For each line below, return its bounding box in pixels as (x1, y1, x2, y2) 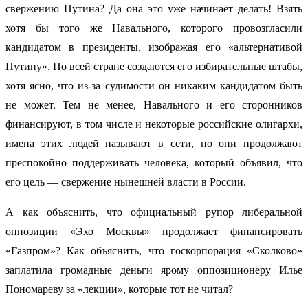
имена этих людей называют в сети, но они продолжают (5, 137, 302, 150)
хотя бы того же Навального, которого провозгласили (5, 22, 302, 34)
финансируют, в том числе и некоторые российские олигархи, (5, 118, 302, 131)
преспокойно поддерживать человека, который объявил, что (5, 157, 302, 169)
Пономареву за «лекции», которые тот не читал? (5, 283, 233, 296)
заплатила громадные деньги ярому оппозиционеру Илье (5, 264, 302, 276)
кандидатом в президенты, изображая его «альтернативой (5, 41, 302, 54)
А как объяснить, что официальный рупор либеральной (5, 206, 302, 219)
